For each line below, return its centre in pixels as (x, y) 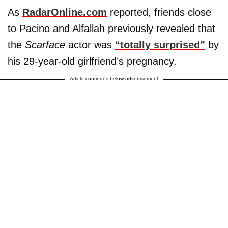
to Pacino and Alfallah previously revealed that (111, 28)
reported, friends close (159, 12)
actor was (92, 45)
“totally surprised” (160, 45)
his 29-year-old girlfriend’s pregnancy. (92, 61)
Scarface (47, 45)
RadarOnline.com (65, 12)
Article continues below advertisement (114, 78)
